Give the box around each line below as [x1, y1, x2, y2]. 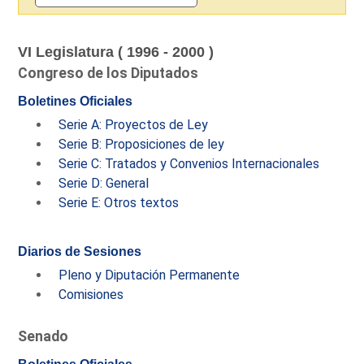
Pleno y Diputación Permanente [58, 266, 240, 283]
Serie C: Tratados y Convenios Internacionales [58, 155, 320, 171]
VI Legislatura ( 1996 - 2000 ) [18, 43, 214, 60]
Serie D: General [58, 175, 149, 191]
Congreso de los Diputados [18, 64, 199, 81]
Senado [18, 327, 69, 344]
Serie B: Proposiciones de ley [58, 136, 225, 152]
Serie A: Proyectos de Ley [58, 116, 209, 132]
